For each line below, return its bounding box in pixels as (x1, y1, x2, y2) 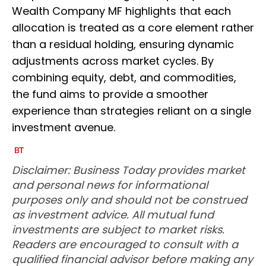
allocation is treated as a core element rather (12, 20, 254, 36)
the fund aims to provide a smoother (12, 87, 208, 102)
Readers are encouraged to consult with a (12, 237, 238, 252)
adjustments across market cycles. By (12, 53, 214, 69)
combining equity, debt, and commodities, (12, 70, 236, 85)
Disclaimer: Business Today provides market (12, 163, 245, 178)
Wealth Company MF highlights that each (12, 4, 231, 19)
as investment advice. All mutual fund (12, 207, 214, 223)
